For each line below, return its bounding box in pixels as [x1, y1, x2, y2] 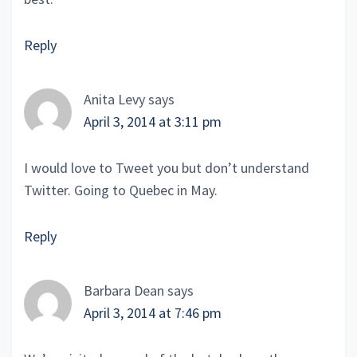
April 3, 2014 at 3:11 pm [84, 112, 222, 131]
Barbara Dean [84, 281, 164, 300]
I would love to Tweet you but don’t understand [24, 159, 309, 177]
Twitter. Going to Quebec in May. [24, 181, 218, 199]
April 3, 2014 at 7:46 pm [84, 304, 222, 322]
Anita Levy [84, 90, 145, 108]
